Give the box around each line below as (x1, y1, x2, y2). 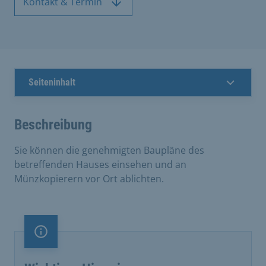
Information (40, 231, 94, 245)
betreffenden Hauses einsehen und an (14, 158, 186, 171)
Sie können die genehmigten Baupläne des (14, 144, 204, 157)
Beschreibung (14, 116, 92, 133)
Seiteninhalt (28, 77, 75, 88)
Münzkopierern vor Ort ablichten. (14, 172, 164, 185)
